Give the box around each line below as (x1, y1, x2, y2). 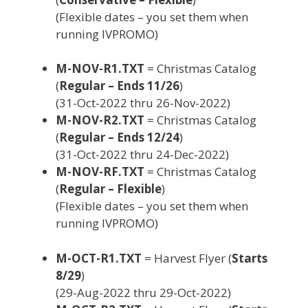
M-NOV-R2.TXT (56, 112, 144, 128)
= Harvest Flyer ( (142, 250, 232, 266)
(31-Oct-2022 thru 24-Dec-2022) (56, 146, 229, 162)
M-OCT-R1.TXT (56, 250, 142, 266)
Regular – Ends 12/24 (59, 129, 179, 145)
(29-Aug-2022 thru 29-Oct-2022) (56, 284, 231, 300)
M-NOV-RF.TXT (56, 164, 144, 179)
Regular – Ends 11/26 (59, 78, 179, 93)
